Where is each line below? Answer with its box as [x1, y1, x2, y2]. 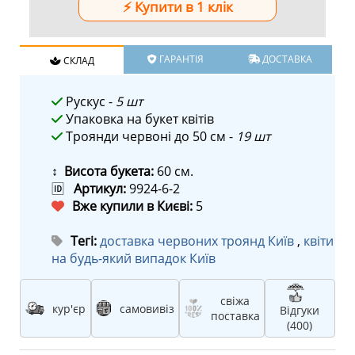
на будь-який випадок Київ [52, 250, 216, 267]
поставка [210, 308, 260, 323]
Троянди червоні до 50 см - [63, 128, 236, 145]
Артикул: [74, 180, 126, 197]
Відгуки [280, 303, 320, 318]
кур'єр [52, 300, 86, 316]
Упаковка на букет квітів [63, 110, 214, 128]
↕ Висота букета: [52, 162, 154, 180]
